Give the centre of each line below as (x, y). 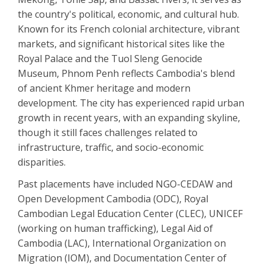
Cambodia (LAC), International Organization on (122, 243)
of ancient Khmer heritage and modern (104, 88)
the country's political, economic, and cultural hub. (128, 14)
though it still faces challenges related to (108, 133)
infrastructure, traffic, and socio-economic (111, 148)
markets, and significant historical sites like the (121, 44)
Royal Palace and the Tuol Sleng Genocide (110, 59)
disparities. (44, 162)
